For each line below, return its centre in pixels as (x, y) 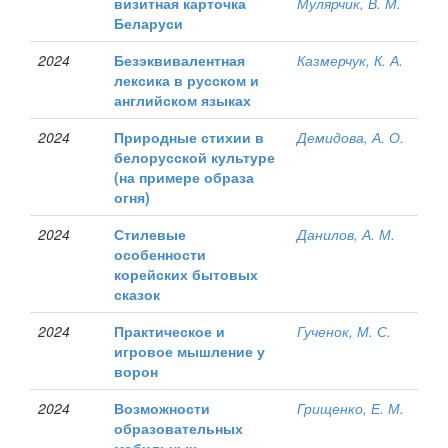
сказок (137, 294)
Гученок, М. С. (344, 331)
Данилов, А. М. (346, 234)
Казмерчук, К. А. (350, 60)
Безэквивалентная (179, 60)
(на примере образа (184, 177)
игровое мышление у (189, 351)
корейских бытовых (186, 274)
